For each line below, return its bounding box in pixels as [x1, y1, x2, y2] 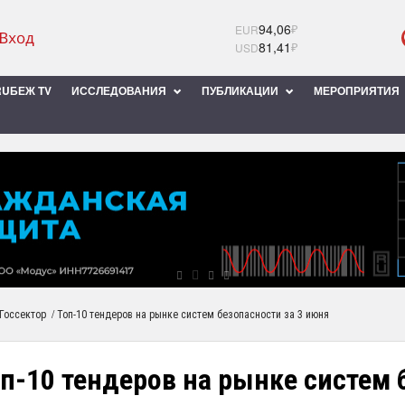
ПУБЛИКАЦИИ [202, 82, 281, 99]
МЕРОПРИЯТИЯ [314, 82, 402, 99]
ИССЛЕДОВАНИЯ [71, 82, 169, 99]
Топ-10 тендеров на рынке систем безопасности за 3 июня [57, 308, 329, 321]
